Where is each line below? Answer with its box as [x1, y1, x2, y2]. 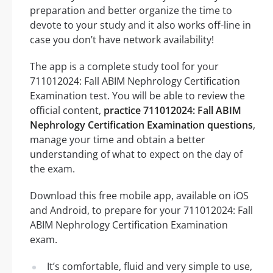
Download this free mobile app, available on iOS [30, 189, 249, 203]
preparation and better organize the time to [30, 4, 232, 18]
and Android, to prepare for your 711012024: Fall [30, 204, 253, 218]
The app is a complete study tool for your [30, 60, 219, 74]
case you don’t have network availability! [30, 33, 214, 47]
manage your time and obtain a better [30, 133, 205, 147]
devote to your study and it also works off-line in [30, 18, 251, 32]
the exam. [30, 162, 75, 176]
